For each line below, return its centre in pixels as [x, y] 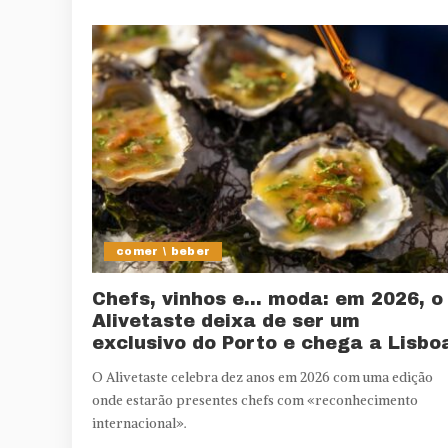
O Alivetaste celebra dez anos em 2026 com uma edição [262, 377]
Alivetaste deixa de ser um [226, 320]
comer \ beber [163, 250]
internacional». [139, 423]
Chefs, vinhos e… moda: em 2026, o [267, 298]
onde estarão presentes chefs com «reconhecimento [255, 400]
